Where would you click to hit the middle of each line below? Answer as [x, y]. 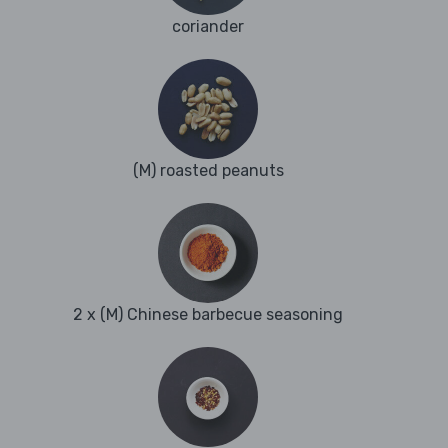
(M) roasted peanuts [208, 171]
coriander [208, 27]
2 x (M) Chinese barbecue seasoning [208, 315]
